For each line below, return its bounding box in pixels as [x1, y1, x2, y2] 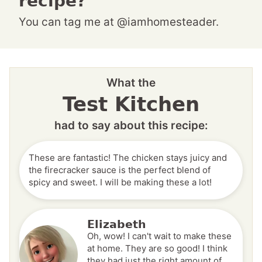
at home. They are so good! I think [87, 242, 227, 254]
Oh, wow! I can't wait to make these [87, 230, 232, 242]
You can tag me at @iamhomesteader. [26, 15, 219, 29]
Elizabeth [87, 217, 146, 230]
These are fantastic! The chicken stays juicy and [29, 152, 227, 164]
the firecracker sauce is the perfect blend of [29, 164, 211, 176]
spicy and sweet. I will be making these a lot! [29, 177, 212, 188]
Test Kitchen [63, 92, 199, 116]
